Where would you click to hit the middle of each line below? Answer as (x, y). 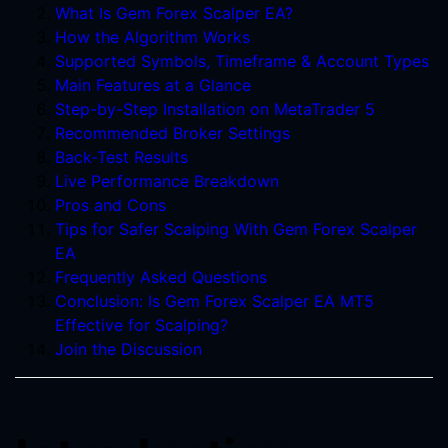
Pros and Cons (110, 205)
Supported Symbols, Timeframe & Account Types (242, 61)
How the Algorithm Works (152, 37)
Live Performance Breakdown (167, 181)
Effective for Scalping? (141, 325)
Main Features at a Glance (153, 85)
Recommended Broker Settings (172, 133)
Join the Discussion (128, 349)
